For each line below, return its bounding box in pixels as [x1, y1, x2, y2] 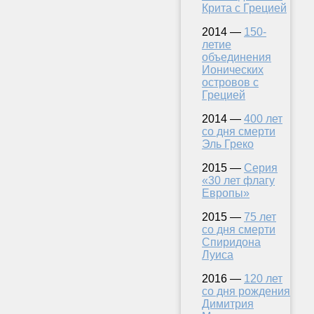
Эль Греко [202, 137, 254, 150]
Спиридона [202, 235, 261, 248]
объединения [202, 50, 271, 63]
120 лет [244, 272, 282, 285]
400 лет [244, 112, 282, 125]
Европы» [202, 186, 250, 199]
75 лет [244, 210, 276, 223]
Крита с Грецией [202, 1, 287, 14]
